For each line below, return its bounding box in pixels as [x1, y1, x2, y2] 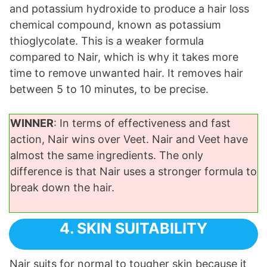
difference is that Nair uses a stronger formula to [10, 165, 257, 178]
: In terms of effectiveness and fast [54, 117, 231, 130]
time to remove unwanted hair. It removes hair [10, 67, 243, 80]
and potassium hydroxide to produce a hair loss [10, 2, 249, 15]
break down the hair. [10, 181, 114, 194]
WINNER [10, 117, 54, 130]
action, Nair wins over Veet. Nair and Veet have [10, 133, 248, 146]
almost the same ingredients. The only [10, 149, 203, 162]
